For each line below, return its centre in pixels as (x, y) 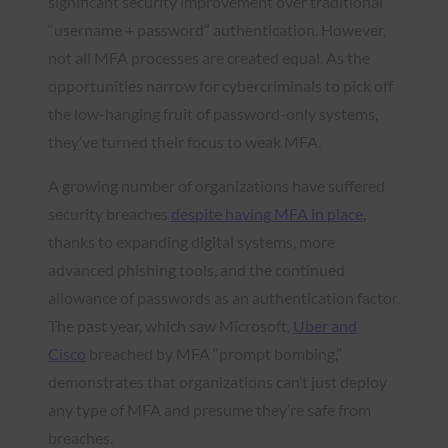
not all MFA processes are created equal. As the (209, 57)
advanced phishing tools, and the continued (196, 269)
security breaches (109, 213)
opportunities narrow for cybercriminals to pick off (220, 85)
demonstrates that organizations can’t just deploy (217, 381)
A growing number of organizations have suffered (216, 185)
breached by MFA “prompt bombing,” (214, 353)
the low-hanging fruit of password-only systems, (213, 113)
